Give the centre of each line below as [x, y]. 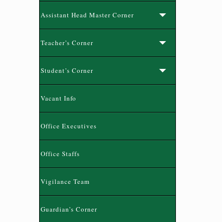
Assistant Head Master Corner [87, 15]
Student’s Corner [67, 70]
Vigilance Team [65, 181]
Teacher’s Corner [67, 43]
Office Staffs [60, 154]
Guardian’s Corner [69, 209]
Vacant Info [58, 98]
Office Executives [69, 126]
